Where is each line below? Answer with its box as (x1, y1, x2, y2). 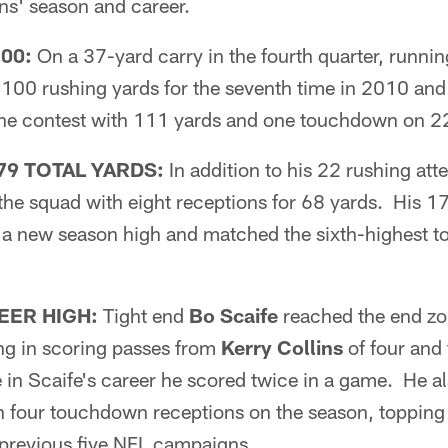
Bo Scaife (189, 303, 278, 327)
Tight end (98, 303, 189, 327)
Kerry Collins (221, 335, 343, 359)
